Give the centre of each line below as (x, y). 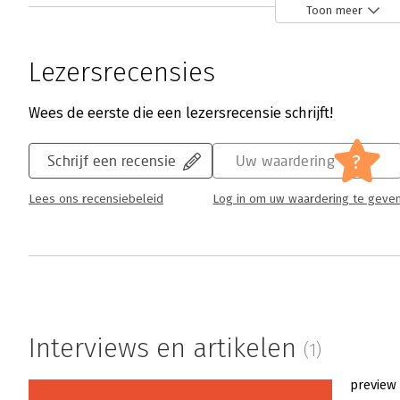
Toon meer (334, 10)
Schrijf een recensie (112, 161)
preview (373, 385)
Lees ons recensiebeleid (96, 200)
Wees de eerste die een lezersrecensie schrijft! (181, 113)
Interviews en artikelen (166, 349)
